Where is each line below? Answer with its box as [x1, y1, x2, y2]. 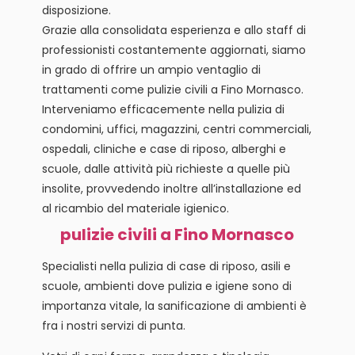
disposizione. [41, 2, 111, 18]
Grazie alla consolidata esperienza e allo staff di [41, 21, 306, 38]
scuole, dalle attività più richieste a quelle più [41, 160, 290, 177]
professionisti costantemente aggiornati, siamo [41, 41, 306, 58]
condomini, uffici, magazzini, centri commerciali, [41, 120, 311, 137]
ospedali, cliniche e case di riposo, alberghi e [41, 140, 286, 157]
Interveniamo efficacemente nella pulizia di [41, 101, 284, 117]
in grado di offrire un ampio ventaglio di [41, 61, 261, 78]
